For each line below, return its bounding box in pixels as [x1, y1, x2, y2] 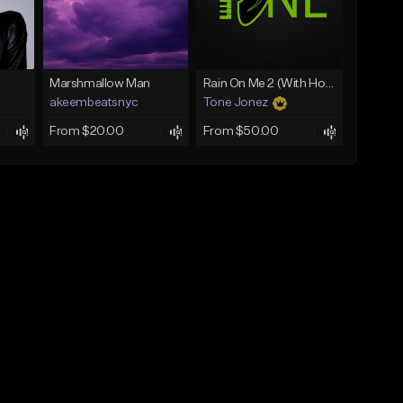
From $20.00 [49, 125, 124, 139]
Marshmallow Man [49, 77, 150, 91]
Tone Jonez [202, 96, 268, 110]
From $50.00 [202, 125, 279, 139]
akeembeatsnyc [49, 96, 139, 110]
